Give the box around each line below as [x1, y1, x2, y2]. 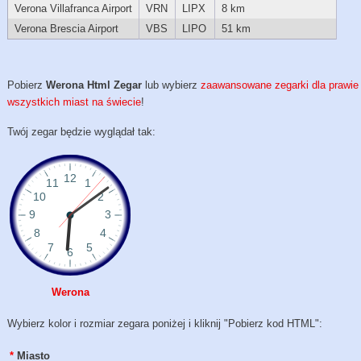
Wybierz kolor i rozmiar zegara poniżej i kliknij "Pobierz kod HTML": [7, 317, 323, 330]
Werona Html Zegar [46, 79, 143, 92]
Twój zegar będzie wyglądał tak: [7, 125, 156, 138]
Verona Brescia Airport [14, 23, 118, 35]
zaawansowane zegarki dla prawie [201, 79, 359, 92]
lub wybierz [142, 79, 201, 92]
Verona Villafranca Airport [14, 2, 132, 15]
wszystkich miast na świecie [7, 96, 142, 109]
